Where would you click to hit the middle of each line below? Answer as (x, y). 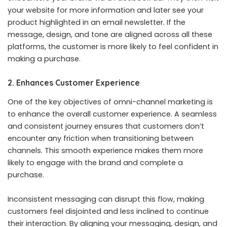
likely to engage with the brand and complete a (95, 162)
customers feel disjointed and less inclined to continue (108, 211)
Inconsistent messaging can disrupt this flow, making (106, 199)
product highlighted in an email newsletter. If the (97, 23)
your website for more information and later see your (106, 10)
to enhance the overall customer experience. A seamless (112, 114)
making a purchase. (44, 59)
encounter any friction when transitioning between (101, 138)
